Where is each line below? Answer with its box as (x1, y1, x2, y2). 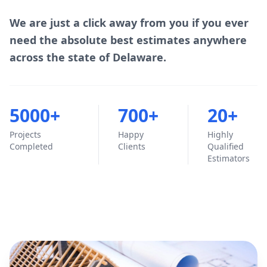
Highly (207, 129, 233, 140)
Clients (118, 141, 146, 152)
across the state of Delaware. (10, 50, 166, 64)
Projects (10, 129, 41, 140)
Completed (10, 141, 53, 152)
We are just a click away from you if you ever (10, 15, 249, 30)
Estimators (207, 153, 250, 164)
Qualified (207, 141, 244, 152)
